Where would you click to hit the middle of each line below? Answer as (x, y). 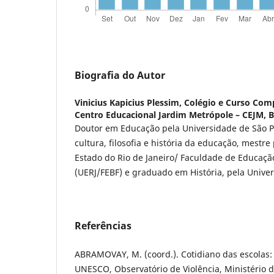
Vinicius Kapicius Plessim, (129, 102)
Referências (103, 225)
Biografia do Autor (120, 75)
